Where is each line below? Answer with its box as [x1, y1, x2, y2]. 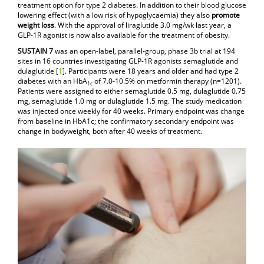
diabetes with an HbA [18, 76, 87, 87]
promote [212, 10, 240, 21]
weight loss [18, 20, 54, 31]
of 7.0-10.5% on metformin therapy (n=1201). [93, 76, 242, 87]
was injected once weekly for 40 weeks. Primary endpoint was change [18, 106, 245, 117]
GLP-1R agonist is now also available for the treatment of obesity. [18, 30, 230, 41]
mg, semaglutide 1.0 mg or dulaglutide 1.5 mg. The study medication [18, 96, 242, 107]
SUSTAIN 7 [18, 46, 53, 57]
